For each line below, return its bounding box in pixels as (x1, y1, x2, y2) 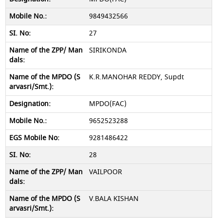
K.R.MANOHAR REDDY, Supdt (89, 72, 184, 82)
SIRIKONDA (89, 45, 127, 55)
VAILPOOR (89, 167, 122, 177)
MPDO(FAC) (89, 99, 127, 109)
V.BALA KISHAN (89, 194, 139, 204)
